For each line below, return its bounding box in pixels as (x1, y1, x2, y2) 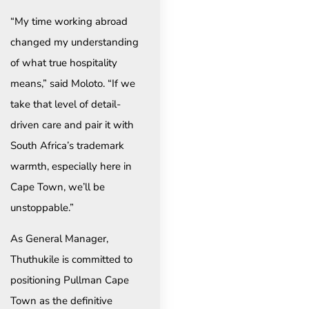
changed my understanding (10, 35, 139, 50)
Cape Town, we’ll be (10, 180, 105, 195)
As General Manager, (10, 231, 108, 246)
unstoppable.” (10, 201, 74, 215)
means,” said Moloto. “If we (10, 77, 135, 91)
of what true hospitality (10, 56, 117, 70)
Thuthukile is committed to (10, 252, 132, 266)
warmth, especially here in (10, 159, 132, 174)
